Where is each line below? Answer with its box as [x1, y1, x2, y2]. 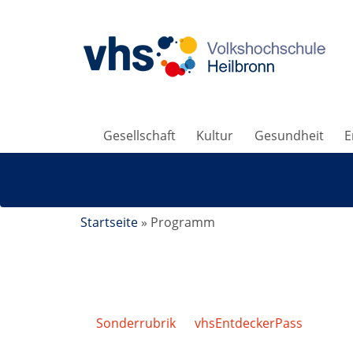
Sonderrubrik [96, 314, 176, 332]
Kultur [196, 127, 234, 144]
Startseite [80, 214, 138, 231]
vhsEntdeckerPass [195, 314, 303, 332]
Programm [150, 214, 215, 231]
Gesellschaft [103, 127, 176, 144]
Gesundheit [254, 127, 324, 144]
